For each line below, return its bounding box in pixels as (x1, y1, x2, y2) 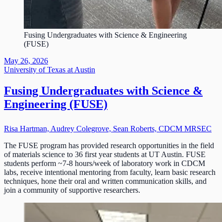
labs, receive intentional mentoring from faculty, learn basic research (4, 168, 216, 177)
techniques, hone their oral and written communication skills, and (4, 177, 207, 186)
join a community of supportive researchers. (4, 186, 140, 195)
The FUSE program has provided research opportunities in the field (4, 141, 214, 150)
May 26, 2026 (4, 56, 48, 65)
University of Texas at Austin (4, 65, 95, 74)
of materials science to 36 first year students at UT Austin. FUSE (4, 150, 206, 159)
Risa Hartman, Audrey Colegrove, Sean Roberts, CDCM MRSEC (4, 124, 212, 133)
